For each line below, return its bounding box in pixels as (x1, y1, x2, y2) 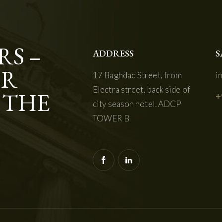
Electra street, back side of (93, 84, 190, 95)
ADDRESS (93, 47, 134, 59)
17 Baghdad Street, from (93, 69, 182, 80)
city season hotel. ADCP (93, 98, 182, 109)
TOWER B (93, 112, 129, 123)
